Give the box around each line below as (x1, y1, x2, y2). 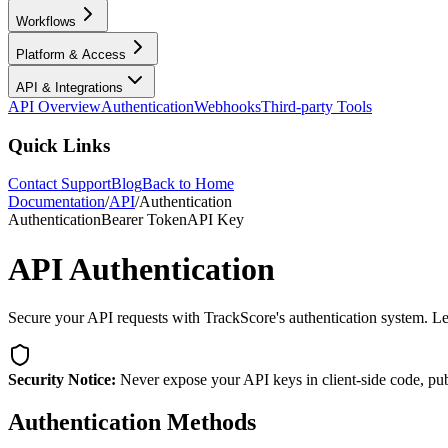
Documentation (8, 193, 105, 211)
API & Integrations (16, 79, 123, 95)
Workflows (16, 13, 76, 29)
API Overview (8, 97, 101, 115)
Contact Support (8, 175, 111, 193)
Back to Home (142, 175, 234, 193)
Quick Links (8, 134, 110, 156)
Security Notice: (8, 371, 116, 389)
